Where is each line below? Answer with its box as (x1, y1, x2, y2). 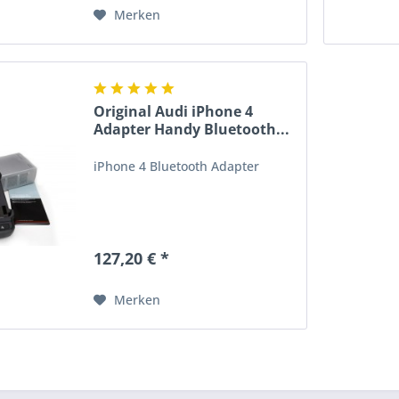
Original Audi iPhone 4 (94, 101, 254, 121)
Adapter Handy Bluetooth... (94, 118, 290, 139)
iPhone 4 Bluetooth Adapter (94, 157, 260, 175)
